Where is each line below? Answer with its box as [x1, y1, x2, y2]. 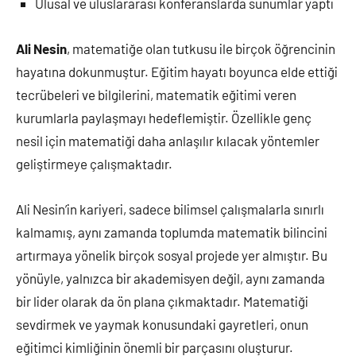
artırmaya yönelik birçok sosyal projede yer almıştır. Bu [16, 246, 327, 263]
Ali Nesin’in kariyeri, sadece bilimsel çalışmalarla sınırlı [16, 200, 324, 217]
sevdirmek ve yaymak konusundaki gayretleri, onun [16, 315, 308, 332]
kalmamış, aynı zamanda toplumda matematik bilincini [16, 223, 327, 240]
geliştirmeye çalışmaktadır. [16, 155, 172, 172]
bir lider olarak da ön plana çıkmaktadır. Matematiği [16, 292, 308, 309]
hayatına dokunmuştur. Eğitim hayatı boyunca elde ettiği [16, 63, 338, 79]
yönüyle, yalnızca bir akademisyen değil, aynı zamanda [16, 269, 325, 286]
